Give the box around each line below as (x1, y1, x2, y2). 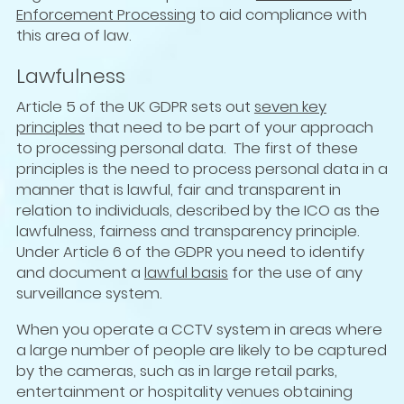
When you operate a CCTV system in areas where (15, 318, 382, 341)
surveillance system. (15, 282, 162, 305)
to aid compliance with (195, 4, 367, 26)
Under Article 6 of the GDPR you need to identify (15, 241, 364, 263)
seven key (253, 96, 326, 118)
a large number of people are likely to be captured (15, 339, 387, 362)
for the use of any (227, 262, 363, 284)
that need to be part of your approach (84, 116, 373, 139)
